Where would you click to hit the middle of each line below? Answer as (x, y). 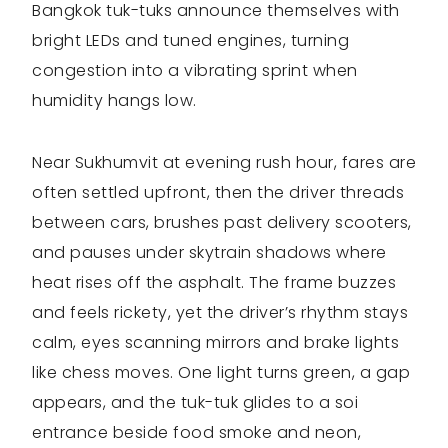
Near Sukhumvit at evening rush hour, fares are (224, 163)
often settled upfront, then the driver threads (218, 193)
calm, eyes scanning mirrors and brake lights (215, 343)
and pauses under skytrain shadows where (209, 253)
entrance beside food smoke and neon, (196, 433)
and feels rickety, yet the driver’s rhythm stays (220, 313)
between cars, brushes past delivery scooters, (222, 223)
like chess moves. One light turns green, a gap (221, 373)
